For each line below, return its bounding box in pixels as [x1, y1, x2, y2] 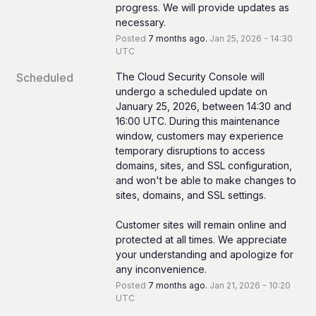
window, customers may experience [115, 129, 284, 142]
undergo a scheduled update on [115, 85, 267, 97]
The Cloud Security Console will [115, 70, 265, 83]
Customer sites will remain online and [115, 218, 286, 231]
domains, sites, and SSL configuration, [115, 159, 292, 171]
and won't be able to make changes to [115, 174, 296, 186]
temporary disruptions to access [115, 144, 265, 157]
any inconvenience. [115, 262, 207, 275]
